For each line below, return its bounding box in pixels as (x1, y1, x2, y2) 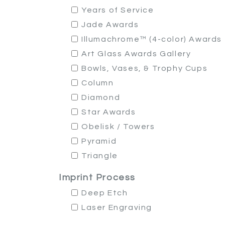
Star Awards (81, 108, 136, 116)
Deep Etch (81, 189, 128, 197)
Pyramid (81, 137, 117, 145)
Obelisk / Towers (81, 123, 155, 131)
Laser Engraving (81, 203, 152, 211)
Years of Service (81, 6, 154, 14)
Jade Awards (81, 21, 139, 29)
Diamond (81, 93, 121, 101)
